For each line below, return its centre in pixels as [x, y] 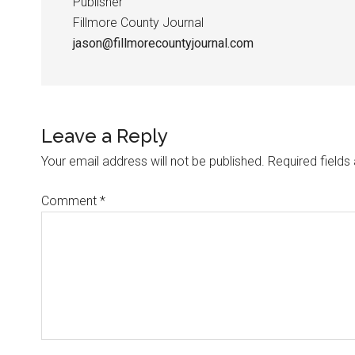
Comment [71, 201]
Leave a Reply [105, 136]
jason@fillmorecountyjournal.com [163, 43]
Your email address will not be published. [153, 161]
